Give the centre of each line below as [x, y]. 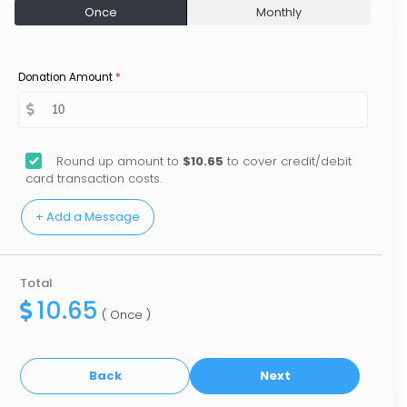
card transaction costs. [94, 179]
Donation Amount [65, 78]
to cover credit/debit [288, 162]
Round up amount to [119, 162]
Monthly [278, 12]
